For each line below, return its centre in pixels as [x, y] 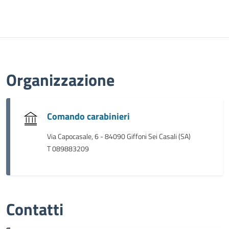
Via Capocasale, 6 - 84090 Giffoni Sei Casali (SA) [119, 136]
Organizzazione [60, 80]
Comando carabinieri [88, 116]
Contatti [35, 209]
